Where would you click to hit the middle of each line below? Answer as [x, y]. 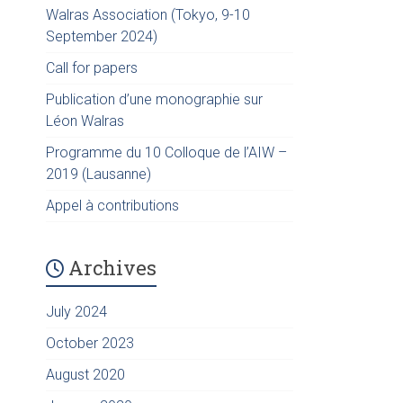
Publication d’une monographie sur [154, 99]
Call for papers [92, 67]
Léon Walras [85, 121]
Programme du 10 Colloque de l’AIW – [166, 152]
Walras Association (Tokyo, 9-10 [148, 14]
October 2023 [90, 343]
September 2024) [102, 36]
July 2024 [76, 311]
